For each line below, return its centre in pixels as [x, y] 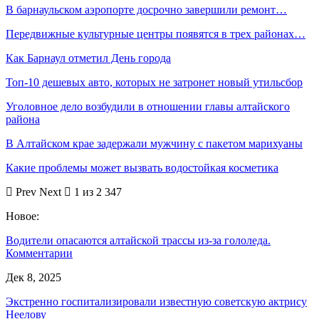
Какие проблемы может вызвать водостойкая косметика [142, 167]
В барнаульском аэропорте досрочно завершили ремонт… [146, 9]
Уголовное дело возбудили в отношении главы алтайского [148, 106]
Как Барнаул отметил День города [88, 58]
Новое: [22, 216]
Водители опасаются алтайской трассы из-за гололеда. [138, 240]
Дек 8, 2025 [33, 277]
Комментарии [39, 253]
